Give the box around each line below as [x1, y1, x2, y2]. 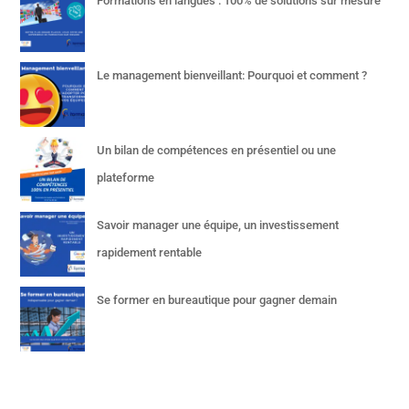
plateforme [97, 171, 155, 184]
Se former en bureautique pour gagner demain [97, 293, 338, 307]
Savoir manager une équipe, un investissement [97, 218, 340, 232]
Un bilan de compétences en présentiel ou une [97, 143, 337, 157]
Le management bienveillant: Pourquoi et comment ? [97, 68, 368, 82]
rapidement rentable [97, 246, 203, 259]
